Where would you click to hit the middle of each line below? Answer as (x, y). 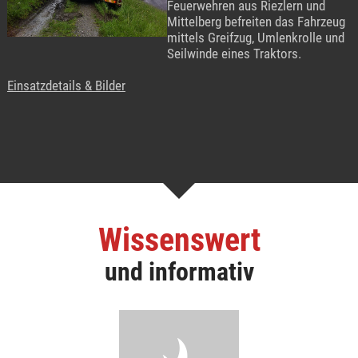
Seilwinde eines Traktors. (234, 54)
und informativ (179, 272)
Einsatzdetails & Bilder (66, 86)
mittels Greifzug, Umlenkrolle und (255, 38)
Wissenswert (179, 241)
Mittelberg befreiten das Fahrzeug (256, 22)
